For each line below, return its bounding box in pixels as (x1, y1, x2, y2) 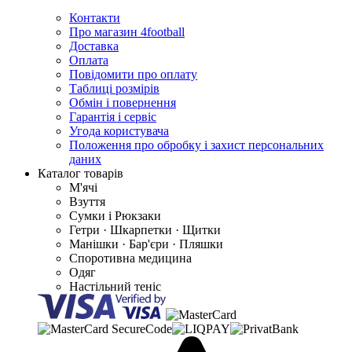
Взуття (69, 194, 105, 208)
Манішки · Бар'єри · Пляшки (69, 236, 223, 251)
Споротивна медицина (69, 251, 192, 265)
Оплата (69, 53, 108, 67)
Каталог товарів (38, 166, 123, 180)
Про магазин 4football (69, 24, 185, 38)
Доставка (69, 38, 119, 53)
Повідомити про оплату (69, 67, 197, 81)
